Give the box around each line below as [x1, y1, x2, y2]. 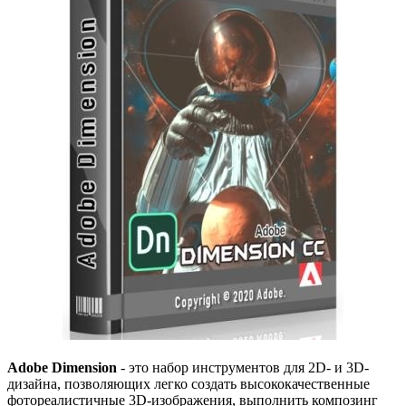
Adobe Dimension [7, 360, 117, 376]
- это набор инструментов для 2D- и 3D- [117, 360, 369, 376]
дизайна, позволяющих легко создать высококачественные [7, 376, 370, 392]
